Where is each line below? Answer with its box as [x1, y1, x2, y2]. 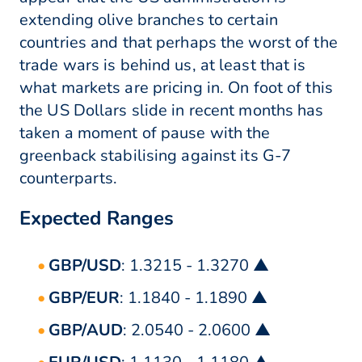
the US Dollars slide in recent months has [19, 99, 324, 122]
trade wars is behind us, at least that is [19, 54, 306, 77]
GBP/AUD [48, 319, 123, 342]
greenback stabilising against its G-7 [19, 145, 292, 167]
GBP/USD [48, 255, 121, 277]
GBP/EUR [48, 287, 120, 309]
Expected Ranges [19, 205, 174, 232]
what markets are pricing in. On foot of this [19, 77, 333, 99]
